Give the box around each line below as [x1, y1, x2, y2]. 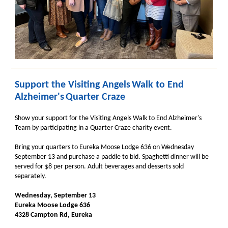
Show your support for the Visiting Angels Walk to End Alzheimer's [15, 115, 202, 122]
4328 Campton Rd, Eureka [15, 211, 92, 219]
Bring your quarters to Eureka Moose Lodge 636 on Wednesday [15, 144, 194, 151]
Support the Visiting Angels [15, 80, 130, 90]
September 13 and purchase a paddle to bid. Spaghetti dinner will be [15, 153, 209, 161]
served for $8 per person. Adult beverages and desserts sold [15, 163, 184, 170]
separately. [15, 173, 46, 180]
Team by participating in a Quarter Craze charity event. [15, 124, 172, 132]
